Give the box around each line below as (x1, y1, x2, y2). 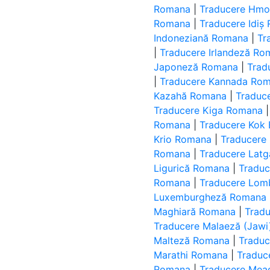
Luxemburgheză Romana (154, 191, 267, 203)
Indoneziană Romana (154, 32, 249, 44)
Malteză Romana (154, 234, 230, 246)
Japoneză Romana (154, 61, 239, 73)
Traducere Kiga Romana (154, 104, 263, 116)
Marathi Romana (154, 249, 228, 261)
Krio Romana (154, 133, 212, 145)
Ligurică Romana (154, 162, 230, 174)
